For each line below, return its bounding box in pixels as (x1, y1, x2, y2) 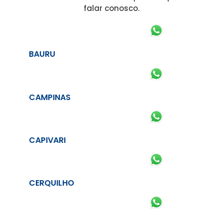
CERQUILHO (29, 177, 74, 189)
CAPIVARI (29, 134, 66, 146)
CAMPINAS (29, 91, 71, 103)
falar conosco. (84, 3, 139, 14)
